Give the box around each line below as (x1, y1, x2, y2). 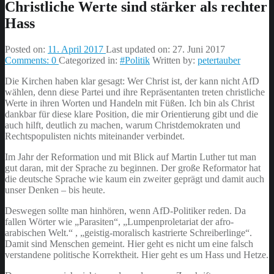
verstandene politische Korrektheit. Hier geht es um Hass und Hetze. (5, 249, 268, 260)
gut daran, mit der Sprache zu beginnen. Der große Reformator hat (5, 162, 261, 173)
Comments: (5, 54, 51, 65)
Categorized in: (59, 54, 120, 65)
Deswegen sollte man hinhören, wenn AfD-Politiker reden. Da (5, 205, 246, 216)
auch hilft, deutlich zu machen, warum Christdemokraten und (5, 119, 240, 130)
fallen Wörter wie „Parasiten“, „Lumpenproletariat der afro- (5, 216, 234, 227)
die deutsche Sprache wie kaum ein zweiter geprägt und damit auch (5, 173, 264, 184)
